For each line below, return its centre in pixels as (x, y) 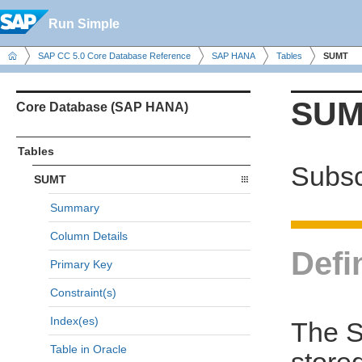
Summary (75, 208)
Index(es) (74, 321)
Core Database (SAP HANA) (102, 107)
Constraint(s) (83, 293)
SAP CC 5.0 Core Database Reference (114, 56)
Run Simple (84, 24)
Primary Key (81, 264)
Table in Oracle (88, 349)
